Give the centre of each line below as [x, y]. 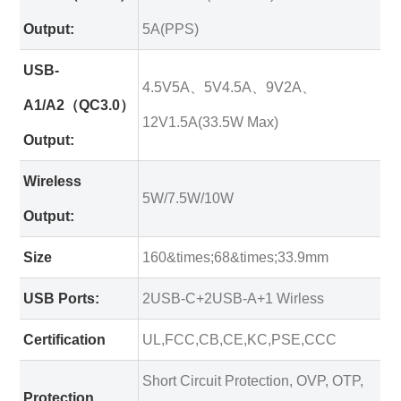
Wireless [52, 181]
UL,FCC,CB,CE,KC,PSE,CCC [239, 340]
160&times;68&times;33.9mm [235, 257]
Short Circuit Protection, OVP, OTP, [252, 381]
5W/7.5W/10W [188, 198]
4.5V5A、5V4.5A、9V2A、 [229, 87]
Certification [64, 340]
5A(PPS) [170, 29]
